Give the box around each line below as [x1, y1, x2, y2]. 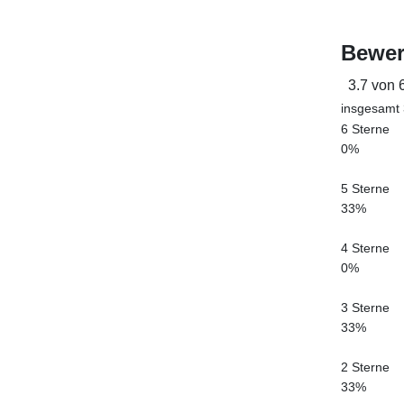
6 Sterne [340, 122, 390, 136]
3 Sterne [340, 300, 390, 315]
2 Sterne [340, 360, 390, 374]
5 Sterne [340, 181, 390, 196]
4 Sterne [340, 241, 390, 255]
